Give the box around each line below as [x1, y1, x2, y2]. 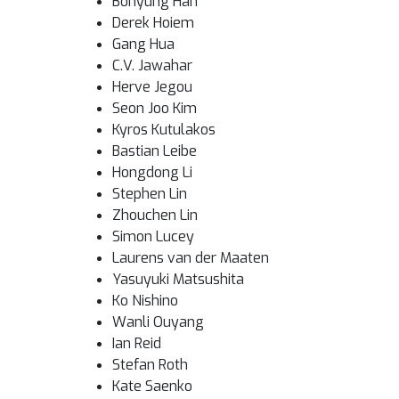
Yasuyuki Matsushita [112, 270, 244, 289]
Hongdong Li [112, 163, 192, 182]
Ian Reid [112, 334, 161, 353]
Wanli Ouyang [112, 313, 204, 331]
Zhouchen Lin [112, 206, 198, 224]
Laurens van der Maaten [112, 248, 269, 267]
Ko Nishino [112, 291, 178, 310]
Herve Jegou [112, 77, 192, 96]
